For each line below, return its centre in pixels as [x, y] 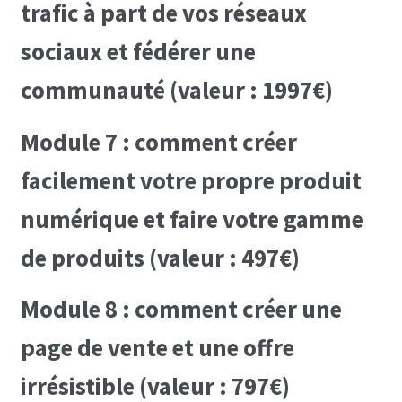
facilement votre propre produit [191, 180]
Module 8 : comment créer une [181, 310]
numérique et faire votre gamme [192, 219]
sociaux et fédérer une [138, 52]
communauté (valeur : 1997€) [176, 91]
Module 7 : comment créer [158, 142]
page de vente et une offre [157, 348]
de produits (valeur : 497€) [160, 258]
